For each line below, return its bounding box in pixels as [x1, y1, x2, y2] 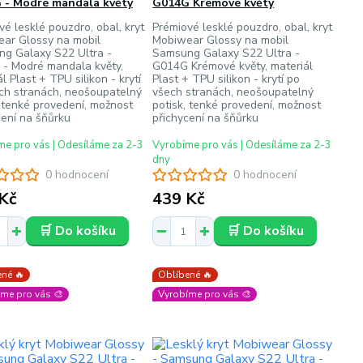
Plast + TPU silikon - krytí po [152, 71, 301, 87]
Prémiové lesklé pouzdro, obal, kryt [152, 19, 333, 35]
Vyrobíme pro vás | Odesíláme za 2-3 [152, 138, 332, 152]
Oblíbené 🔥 [158, 268, 213, 281]
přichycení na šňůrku [152, 110, 259, 126]
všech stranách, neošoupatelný [152, 84, 314, 100]
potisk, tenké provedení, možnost [152, 97, 322, 113]
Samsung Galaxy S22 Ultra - [152, 45, 301, 61]
